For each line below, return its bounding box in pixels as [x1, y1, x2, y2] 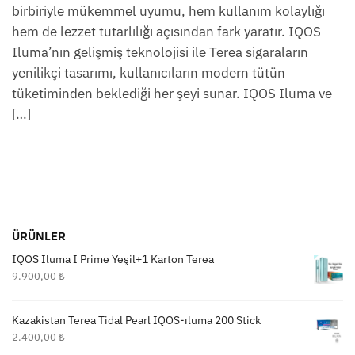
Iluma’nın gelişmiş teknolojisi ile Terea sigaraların [12, 44, 308, 61]
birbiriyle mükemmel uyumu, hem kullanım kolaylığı [12, 2, 325, 20]
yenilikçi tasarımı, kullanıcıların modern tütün [12, 64, 285, 82]
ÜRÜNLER [12, 228, 66, 243]
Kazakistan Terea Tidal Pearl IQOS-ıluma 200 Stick [12, 312, 261, 327]
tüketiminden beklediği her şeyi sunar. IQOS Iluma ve [12, 85, 332, 102]
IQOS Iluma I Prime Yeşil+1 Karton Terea [12, 252, 214, 266]
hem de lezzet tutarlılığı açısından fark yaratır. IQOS [12, 23, 321, 40]
